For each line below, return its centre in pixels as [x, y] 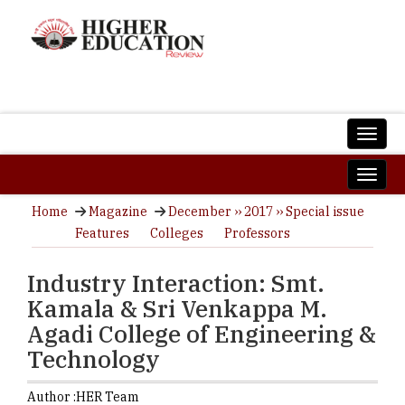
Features [102, 233]
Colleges [177, 233]
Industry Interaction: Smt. [176, 283]
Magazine [118, 212]
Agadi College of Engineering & [202, 334]
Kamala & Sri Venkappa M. [177, 308]
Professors [257, 233]
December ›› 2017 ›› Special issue [266, 212]
